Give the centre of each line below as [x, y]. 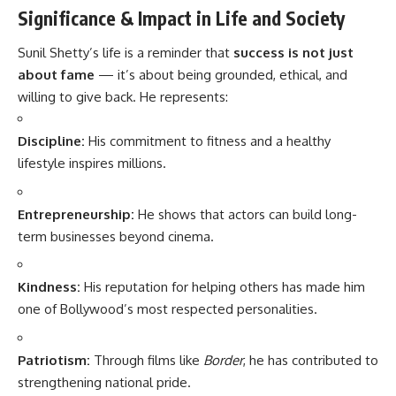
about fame [56, 75]
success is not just [293, 53]
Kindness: [49, 287]
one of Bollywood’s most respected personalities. [168, 309]
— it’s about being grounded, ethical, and [221, 75]
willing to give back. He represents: [123, 97]
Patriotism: [54, 360]
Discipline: [51, 141]
